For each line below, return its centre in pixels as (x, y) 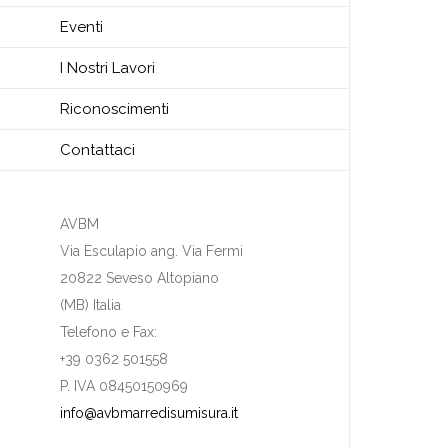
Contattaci (97, 150)
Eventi (81, 27)
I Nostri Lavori (107, 68)
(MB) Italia (90, 305)
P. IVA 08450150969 (124, 386)
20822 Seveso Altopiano (139, 278)
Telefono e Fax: (108, 332)
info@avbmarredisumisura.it (149, 413)
